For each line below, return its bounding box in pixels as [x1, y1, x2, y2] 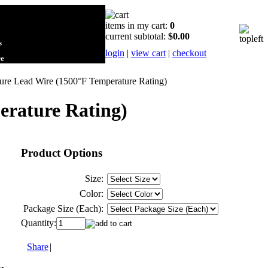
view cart [131, 48, 166, 58]
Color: [80, 188, 103, 199]
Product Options [21, 146, 102, 159]
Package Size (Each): [23, 203, 103, 214]
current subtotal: [105, 31, 168, 41]
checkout [172, 48, 206, 58]
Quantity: [21, 217, 56, 228]
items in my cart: [105, 20, 170, 31]
